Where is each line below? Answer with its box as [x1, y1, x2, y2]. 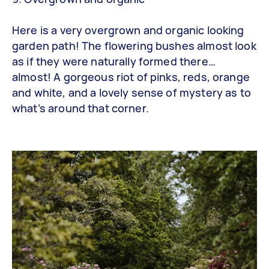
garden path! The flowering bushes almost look [12, 38, 256, 53]
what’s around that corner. [12, 101, 149, 116]
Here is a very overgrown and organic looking [12, 23, 244, 38]
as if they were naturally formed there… [12, 54, 216, 69]
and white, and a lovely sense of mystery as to [12, 85, 251, 100]
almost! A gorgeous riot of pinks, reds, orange [12, 70, 250, 85]
